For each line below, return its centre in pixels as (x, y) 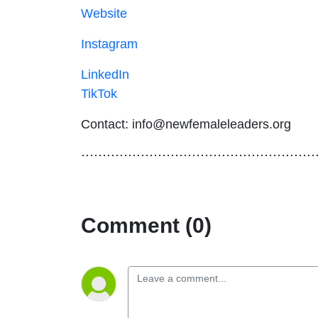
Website (104, 13)
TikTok (101, 93)
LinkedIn (105, 74)
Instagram (109, 44)
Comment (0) (146, 225)
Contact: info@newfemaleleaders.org (186, 124)
